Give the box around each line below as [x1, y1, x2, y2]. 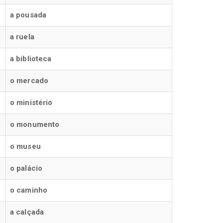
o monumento [10, 120, 60, 129]
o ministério [10, 98, 53, 107]
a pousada [10, 10, 46, 19]
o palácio [10, 164, 42, 173]
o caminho [10, 186, 47, 195]
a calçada [10, 208, 44, 217]
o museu [10, 142, 41, 151]
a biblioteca [10, 54, 52, 63]
